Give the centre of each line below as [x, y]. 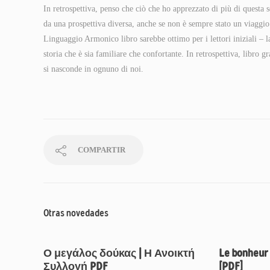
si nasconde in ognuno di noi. [93, 69]
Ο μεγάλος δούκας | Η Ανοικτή [119, 253]
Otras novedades [76, 213]
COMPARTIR [102, 150]
